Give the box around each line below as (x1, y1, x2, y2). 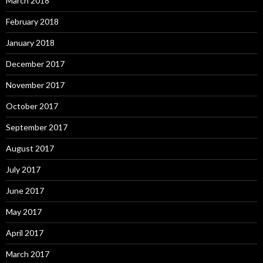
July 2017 (6, 164, 41, 175)
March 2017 (6, 249, 49, 259)
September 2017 (6, 122, 68, 133)
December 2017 (6, 59, 65, 69)
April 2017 (6, 228, 43, 238)
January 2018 (6, 38, 55, 48)
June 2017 (6, 186, 44, 196)
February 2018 (6, 16, 59, 27)
